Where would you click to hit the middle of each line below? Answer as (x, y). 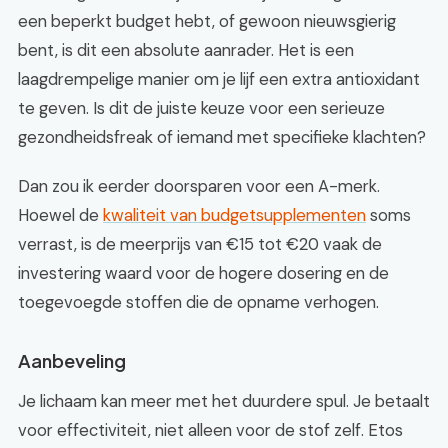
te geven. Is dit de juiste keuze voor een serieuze (201, 108)
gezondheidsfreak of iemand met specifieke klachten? (222, 137)
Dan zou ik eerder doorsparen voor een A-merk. (199, 186)
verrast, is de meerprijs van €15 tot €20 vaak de (200, 244)
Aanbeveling (72, 360)
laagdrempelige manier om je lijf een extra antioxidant (219, 79)
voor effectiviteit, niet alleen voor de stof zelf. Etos (210, 430)
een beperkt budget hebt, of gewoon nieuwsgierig (207, 21)
